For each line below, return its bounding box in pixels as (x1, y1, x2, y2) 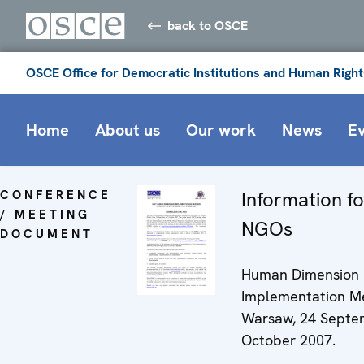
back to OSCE (167, 16, 249, 34)
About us (95, 119, 160, 141)
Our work (186, 119, 256, 141)
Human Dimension (241, 264, 359, 284)
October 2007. (241, 330, 336, 349)
